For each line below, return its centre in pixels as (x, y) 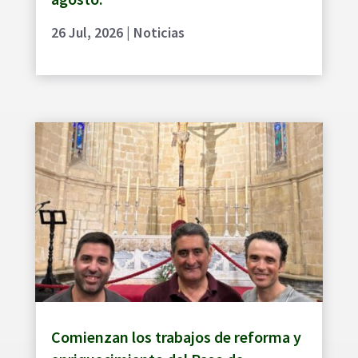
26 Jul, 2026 (87, 33)
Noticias (159, 33)
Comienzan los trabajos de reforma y (176, 337)
